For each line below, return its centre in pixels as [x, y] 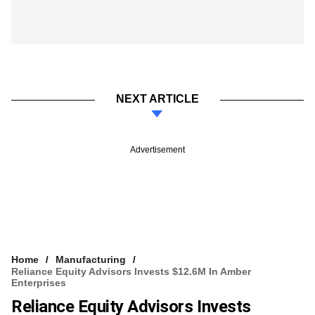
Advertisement [157, 149]
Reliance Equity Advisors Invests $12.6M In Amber [131, 271]
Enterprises [39, 282]
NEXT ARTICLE [157, 98]
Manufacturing [91, 259]
